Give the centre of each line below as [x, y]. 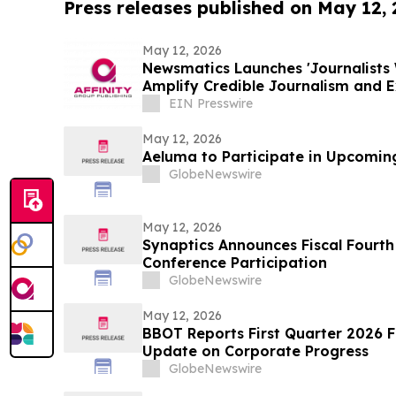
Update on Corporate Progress [255, 351]
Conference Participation [234, 263]
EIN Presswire [210, 104]
